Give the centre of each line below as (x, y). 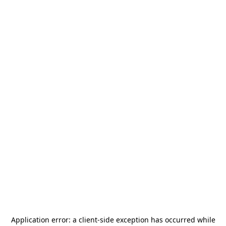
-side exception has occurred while (156, 220)
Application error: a (45, 220)
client (88, 220)
